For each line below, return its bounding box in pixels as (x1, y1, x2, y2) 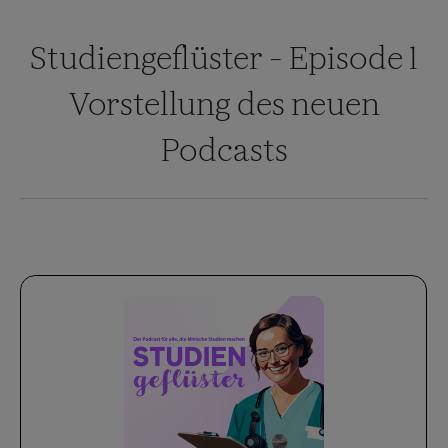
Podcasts (160, 128, 288, 172)
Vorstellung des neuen (68, 82, 380, 126)
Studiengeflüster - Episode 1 (30, 36, 418, 80)
